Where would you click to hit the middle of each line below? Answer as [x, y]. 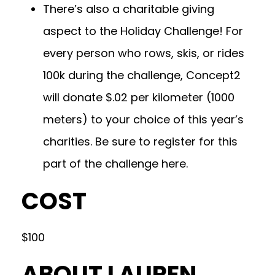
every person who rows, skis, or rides [144, 53]
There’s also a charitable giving [129, 9]
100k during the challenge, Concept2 [142, 76]
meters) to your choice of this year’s [143, 120]
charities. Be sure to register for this [140, 142]
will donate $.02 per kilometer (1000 [139, 98]
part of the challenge [102, 164]
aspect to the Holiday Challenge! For [143, 31]
